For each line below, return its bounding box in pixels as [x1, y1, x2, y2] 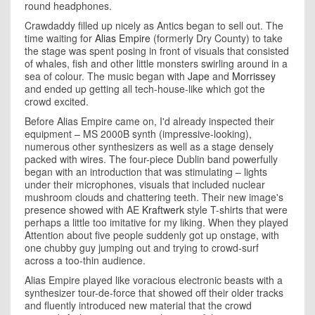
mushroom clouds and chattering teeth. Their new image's [25, 190, 283, 204]
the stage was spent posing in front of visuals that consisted [25, 44, 289, 58]
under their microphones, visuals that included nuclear [25, 177, 265, 191]
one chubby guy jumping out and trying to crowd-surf [25, 240, 259, 255]
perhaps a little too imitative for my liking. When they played [25, 215, 288, 229]
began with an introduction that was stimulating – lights [25, 165, 267, 179]
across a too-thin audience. [25, 253, 146, 267]
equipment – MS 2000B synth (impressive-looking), [25, 127, 252, 141]
